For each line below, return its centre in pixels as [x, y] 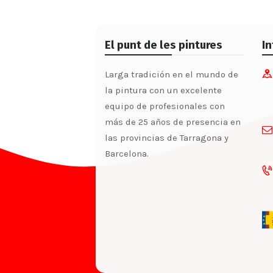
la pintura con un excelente [163, 90]
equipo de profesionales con [165, 106]
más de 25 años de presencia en [173, 122]
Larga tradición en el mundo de [172, 74]
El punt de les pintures [164, 45]
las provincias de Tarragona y [167, 137]
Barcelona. [127, 153]
